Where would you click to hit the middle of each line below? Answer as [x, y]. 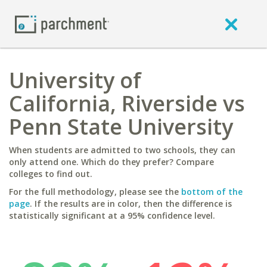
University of [75, 80]
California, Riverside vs [127, 103]
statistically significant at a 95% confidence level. [112, 215]
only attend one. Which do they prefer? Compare [111, 162]
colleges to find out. [51, 174]
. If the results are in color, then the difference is [131, 204]
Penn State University [121, 127]
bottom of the [212, 192]
